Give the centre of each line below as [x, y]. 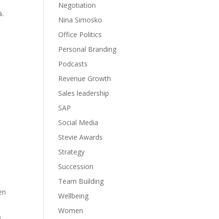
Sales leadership [84, 93]
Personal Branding [88, 49]
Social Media [78, 122]
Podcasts [73, 64]
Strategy [72, 152]
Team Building [81, 181]
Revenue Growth [85, 78]
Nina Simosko [80, 20]
